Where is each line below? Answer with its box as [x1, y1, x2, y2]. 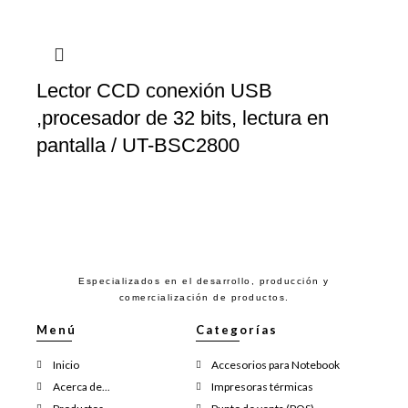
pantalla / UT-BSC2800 [36, 134, 240, 158]
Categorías [195, 322, 278, 338]
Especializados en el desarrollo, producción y [78, 276, 330, 287]
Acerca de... [52, 380, 110, 394]
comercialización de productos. [118, 292, 290, 303]
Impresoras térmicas [211, 380, 314, 394]
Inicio [52, 358, 79, 372]
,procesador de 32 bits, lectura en [36, 107, 329, 130]
